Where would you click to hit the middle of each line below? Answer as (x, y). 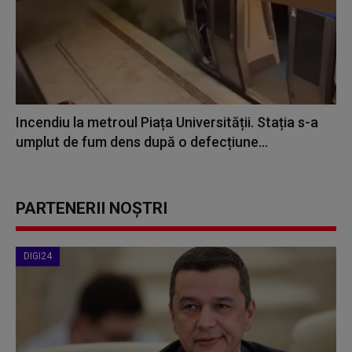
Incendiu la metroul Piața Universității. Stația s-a (167, 123)
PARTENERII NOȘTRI (92, 209)
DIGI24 (38, 257)
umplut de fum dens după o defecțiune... (142, 142)
